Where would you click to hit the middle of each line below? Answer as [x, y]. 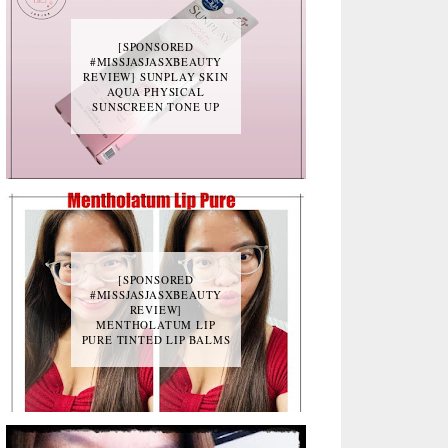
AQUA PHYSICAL [156, 91]
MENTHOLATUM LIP [156, 324]
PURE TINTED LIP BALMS [156, 339]
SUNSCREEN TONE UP [156, 106]
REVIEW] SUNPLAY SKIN [156, 76]
